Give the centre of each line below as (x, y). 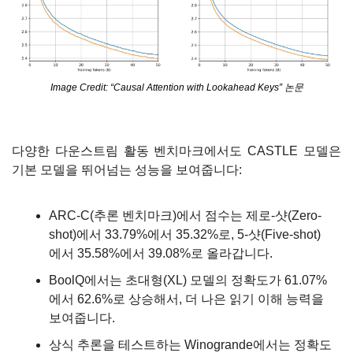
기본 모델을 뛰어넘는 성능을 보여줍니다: (127, 169)
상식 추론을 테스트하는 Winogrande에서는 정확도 (190, 344)
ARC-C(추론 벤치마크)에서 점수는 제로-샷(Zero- (185, 215)
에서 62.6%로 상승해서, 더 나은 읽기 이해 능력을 (186, 299)
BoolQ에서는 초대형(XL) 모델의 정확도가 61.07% (188, 280)
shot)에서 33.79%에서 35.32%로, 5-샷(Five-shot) (185, 234)
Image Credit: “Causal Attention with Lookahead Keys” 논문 (176, 87)
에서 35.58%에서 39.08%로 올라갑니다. (161, 253)
